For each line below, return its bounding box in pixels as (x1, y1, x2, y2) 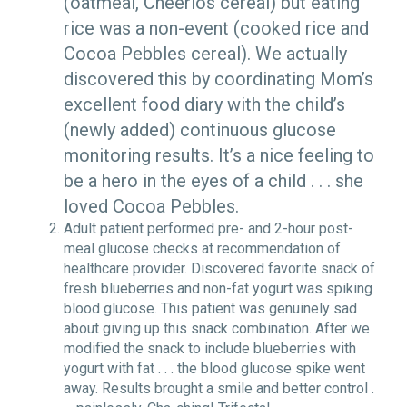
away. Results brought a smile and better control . (64, 379, 374, 397)
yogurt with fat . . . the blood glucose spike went (64, 359, 365, 377)
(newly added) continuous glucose (64, 118, 336, 141)
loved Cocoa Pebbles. (64, 194, 239, 217)
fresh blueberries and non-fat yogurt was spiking (64, 279, 372, 297)
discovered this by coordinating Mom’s (64, 67, 373, 90)
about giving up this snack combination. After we (64, 319, 370, 337)
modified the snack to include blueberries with (64, 339, 356, 357)
